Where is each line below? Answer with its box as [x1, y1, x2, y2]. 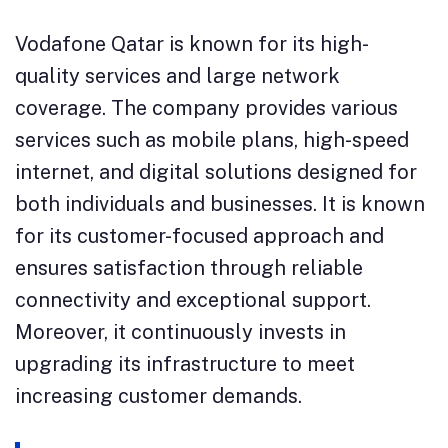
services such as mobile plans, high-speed [15, 127, 409, 152]
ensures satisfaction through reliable [15, 255, 363, 280]
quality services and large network [15, 63, 340, 88]
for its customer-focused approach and [15, 223, 384, 248]
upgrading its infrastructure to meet [15, 351, 355, 376]
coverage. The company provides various [15, 95, 398, 120]
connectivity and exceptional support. [15, 287, 371, 312]
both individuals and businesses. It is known [15, 191, 425, 216]
